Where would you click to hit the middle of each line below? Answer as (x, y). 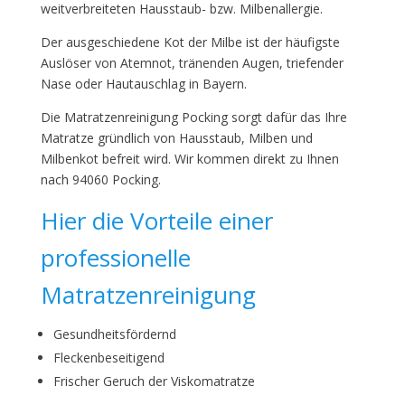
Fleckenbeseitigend (108, 358)
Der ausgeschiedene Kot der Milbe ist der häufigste (190, 42)
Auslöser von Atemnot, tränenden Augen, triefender (192, 63)
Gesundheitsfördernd (114, 334)
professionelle (115, 258)
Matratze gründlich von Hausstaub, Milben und (176, 138)
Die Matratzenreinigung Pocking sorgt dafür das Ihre (193, 117)
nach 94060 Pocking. (100, 179)
